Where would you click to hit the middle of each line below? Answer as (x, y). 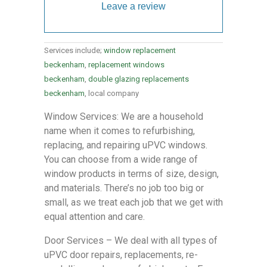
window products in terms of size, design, (131, 174)
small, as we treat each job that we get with (133, 203)
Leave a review (133, 7)
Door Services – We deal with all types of (131, 241)
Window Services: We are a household (124, 117)
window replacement (140, 51)
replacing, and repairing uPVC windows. (126, 145)
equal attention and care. (94, 217)
